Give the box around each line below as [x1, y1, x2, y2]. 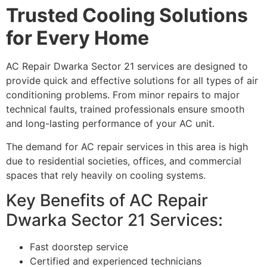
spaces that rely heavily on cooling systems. [6, 169, 206, 181]
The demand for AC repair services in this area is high [6, 140, 248, 153]
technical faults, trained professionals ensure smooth [6, 103, 244, 116]
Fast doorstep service [30, 241, 128, 253]
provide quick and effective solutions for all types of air [6, 74, 258, 87]
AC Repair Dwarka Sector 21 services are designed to [6, 60, 248, 73]
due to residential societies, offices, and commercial [6, 154, 241, 167]
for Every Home [6, 26, 149, 50]
